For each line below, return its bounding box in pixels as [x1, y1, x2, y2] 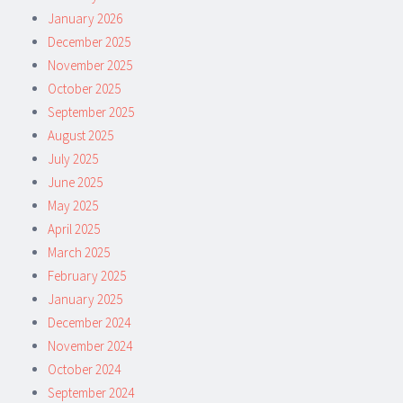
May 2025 [48, 197, 98, 214]
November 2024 [48, 337, 132, 354]
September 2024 [48, 384, 134, 401]
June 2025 [48, 174, 103, 191]
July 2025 [48, 150, 98, 167]
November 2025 [48, 57, 132, 74]
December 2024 [48, 314, 130, 331]
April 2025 [48, 220, 100, 237]
